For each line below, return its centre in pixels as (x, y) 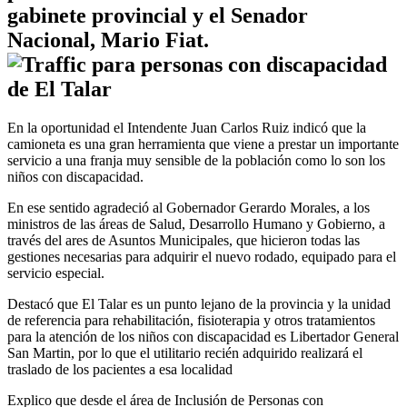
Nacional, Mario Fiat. (108, 40)
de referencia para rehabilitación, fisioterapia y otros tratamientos (191, 320)
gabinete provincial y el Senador (158, 15)
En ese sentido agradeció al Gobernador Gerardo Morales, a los (189, 207)
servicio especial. (56, 273)
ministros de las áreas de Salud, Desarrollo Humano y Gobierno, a (196, 223)
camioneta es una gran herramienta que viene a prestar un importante (203, 144)
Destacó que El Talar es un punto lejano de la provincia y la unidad (199, 303)
